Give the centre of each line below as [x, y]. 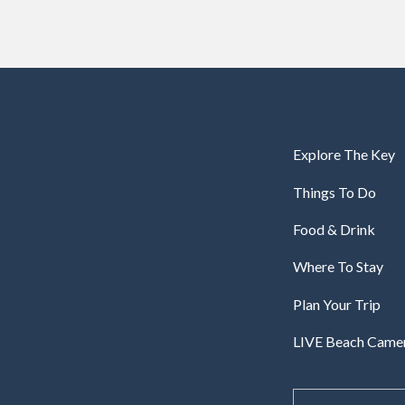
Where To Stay [338, 267]
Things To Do [334, 192]
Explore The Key [344, 155]
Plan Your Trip [337, 304]
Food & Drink [334, 229]
